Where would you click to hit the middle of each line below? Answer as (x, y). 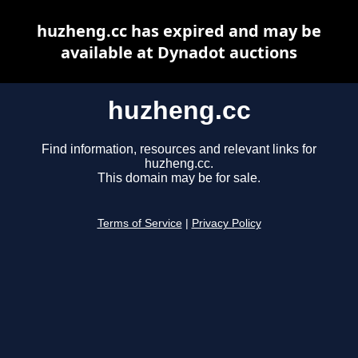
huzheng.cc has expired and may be (179, 31)
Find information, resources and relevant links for (179, 149)
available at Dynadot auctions (179, 52)
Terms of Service (139, 224)
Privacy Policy (226, 224)
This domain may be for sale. (179, 178)
